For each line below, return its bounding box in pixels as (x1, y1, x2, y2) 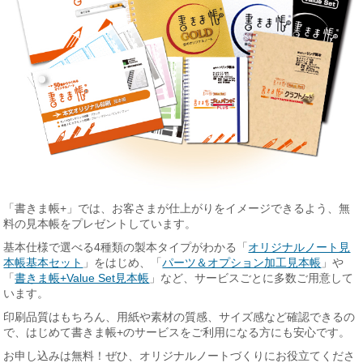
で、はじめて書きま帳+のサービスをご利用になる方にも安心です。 (3, 326, 351, 340)
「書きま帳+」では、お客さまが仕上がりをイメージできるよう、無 (3, 202, 351, 216)
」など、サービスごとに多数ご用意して (149, 271, 354, 285)
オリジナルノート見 (248, 241, 351, 254)
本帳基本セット (3, 256, 83, 270)
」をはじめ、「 (83, 256, 163, 270)
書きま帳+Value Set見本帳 (15, 271, 150, 285)
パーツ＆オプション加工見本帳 (162, 256, 322, 270)
